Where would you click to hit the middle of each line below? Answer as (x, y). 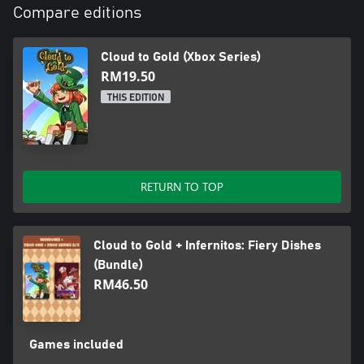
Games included (76, 344)
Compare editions (77, 13)
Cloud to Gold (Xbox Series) (181, 56)
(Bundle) (118, 264)
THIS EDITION (136, 97)
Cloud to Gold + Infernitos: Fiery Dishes (207, 245)
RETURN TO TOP (182, 186)
